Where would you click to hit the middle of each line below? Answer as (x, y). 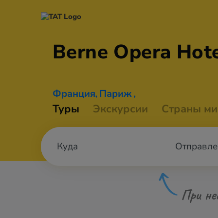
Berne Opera (115, 52)
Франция (74, 94)
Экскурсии (120, 109)
